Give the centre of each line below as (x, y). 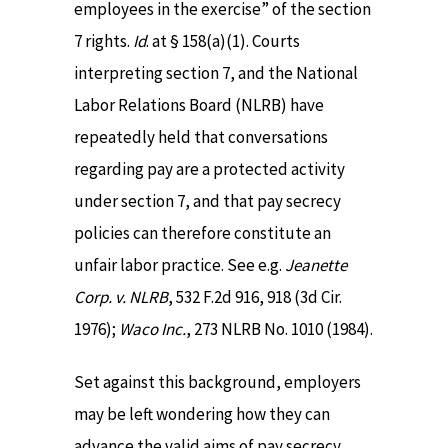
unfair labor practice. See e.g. (179, 265)
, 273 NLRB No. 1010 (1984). (279, 329)
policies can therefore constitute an (202, 233)
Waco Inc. (152, 329)
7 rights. (103, 41)
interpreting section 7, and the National (216, 73)
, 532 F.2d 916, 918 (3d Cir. (255, 297)
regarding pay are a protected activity (209, 169)
